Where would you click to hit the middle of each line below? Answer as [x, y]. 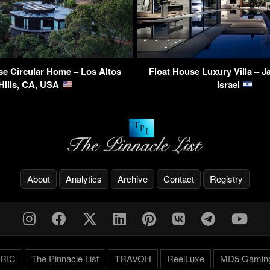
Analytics [84, 178]
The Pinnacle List [65, 258]
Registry [226, 178]
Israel [229, 84]
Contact [179, 178]
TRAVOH [133, 258]
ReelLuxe [185, 258]
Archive [133, 178]
